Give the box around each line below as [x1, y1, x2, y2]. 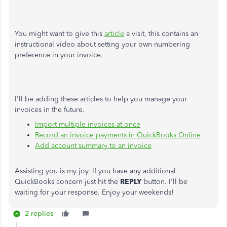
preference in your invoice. [15, 51, 103, 59]
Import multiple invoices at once [35, 120, 140, 129]
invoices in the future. [15, 105, 85, 114]
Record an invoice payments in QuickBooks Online [35, 131, 201, 139]
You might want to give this [15, 29, 104, 38]
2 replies [25, 209, 53, 218]
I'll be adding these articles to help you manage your [15, 95, 187, 103]
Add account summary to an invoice [35, 141, 152, 150]
